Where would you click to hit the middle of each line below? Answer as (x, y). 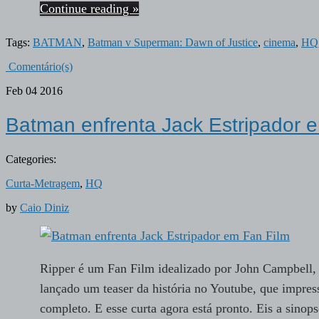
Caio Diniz (45, 208)
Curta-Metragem (43, 184)
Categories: (31, 159)
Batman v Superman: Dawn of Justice (173, 42)
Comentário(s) (39, 66)
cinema (279, 42)
